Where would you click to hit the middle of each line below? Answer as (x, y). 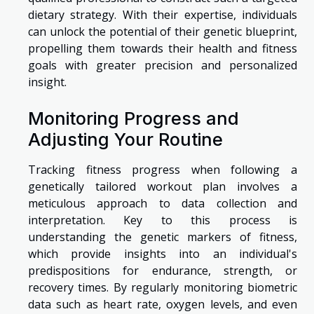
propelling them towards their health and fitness (163, 49)
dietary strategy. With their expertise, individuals (163, 15)
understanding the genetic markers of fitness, (163, 237)
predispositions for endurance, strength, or (163, 271)
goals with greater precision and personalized (163, 66)
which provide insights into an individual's (163, 254)
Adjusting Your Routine (125, 140)
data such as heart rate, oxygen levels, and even (163, 305)
